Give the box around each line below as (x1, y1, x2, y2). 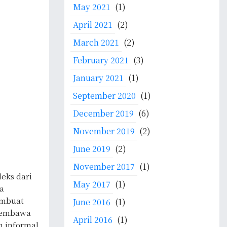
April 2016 (73, 214, 112, 225)
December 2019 (73, 107, 134, 119)
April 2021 (73, 19, 112, 30)
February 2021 (73, 54, 129, 66)
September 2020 (73, 90, 136, 101)
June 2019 (73, 143, 110, 155)
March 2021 (73, 36, 119, 48)
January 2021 (73, 72, 124, 84)
